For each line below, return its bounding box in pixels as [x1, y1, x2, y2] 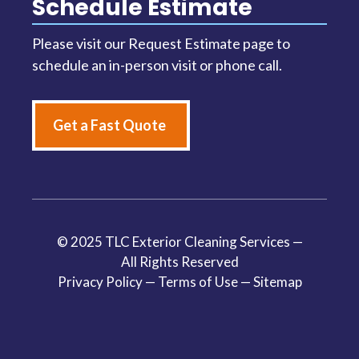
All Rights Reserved [120, 253, 239, 271]
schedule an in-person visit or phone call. [32, 56, 282, 75]
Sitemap [252, 273, 302, 291]
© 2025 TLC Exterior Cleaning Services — [56, 233, 303, 251]
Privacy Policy [57, 273, 143, 291]
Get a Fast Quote [53, 116, 166, 135]
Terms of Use [157, 273, 238, 291]
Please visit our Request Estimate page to [32, 34, 290, 53]
